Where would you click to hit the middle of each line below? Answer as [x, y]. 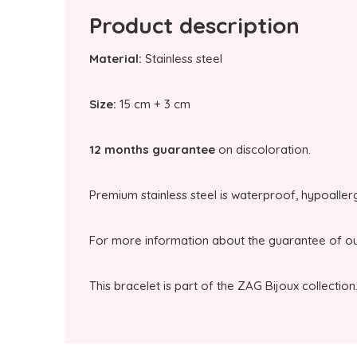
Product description [194, 25]
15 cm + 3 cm [153, 104]
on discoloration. [265, 149]
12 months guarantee [152, 149]
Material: [116, 59]
